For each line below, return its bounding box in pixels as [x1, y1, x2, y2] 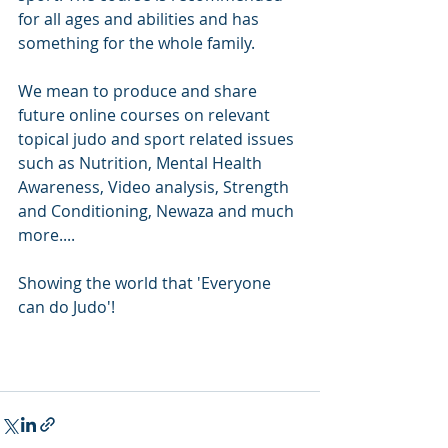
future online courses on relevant [18, 103, 274, 126]
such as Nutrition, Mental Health [18, 151, 266, 174]
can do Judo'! [18, 295, 115, 318]
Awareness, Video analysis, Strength [18, 175, 293, 198]
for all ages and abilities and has [18, 7, 263, 30]
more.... [18, 223, 75, 246]
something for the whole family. [18, 31, 255, 54]
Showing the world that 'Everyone [18, 271, 275, 294]
